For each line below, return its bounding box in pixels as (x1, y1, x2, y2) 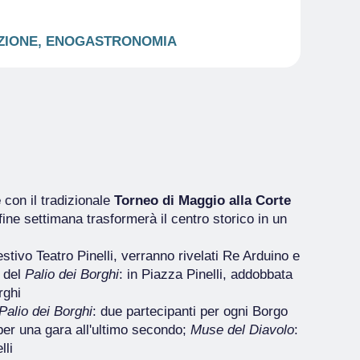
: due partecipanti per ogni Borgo (92, 304, 288, 319)
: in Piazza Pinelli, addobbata (119, 267, 292, 282)
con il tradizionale (5, 193, 114, 208)
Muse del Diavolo (190, 322, 294, 337)
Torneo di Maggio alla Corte (114, 193, 291, 208)
